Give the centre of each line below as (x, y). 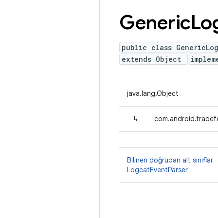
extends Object (154, 59)
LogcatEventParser (157, 170)
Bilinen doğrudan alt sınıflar (170, 160)
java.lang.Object (153, 93)
